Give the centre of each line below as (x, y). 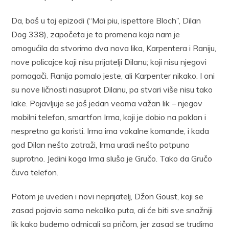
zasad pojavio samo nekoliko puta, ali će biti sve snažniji (112, 210)
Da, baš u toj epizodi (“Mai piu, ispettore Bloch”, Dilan (106, 20)
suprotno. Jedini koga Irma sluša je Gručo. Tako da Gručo (112, 158)
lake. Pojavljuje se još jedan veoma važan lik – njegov (107, 103)
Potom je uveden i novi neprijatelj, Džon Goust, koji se (108, 196)
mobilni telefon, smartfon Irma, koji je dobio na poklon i (109, 117)
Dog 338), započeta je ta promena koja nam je (96, 34)
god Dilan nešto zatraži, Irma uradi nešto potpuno (101, 144)
